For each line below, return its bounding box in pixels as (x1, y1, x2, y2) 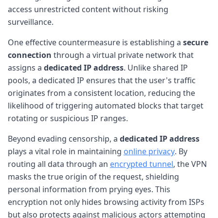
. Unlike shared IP (124, 62, 188, 73)
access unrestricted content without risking (8, 3, 168, 15)
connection (8, 49, 52, 60)
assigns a (8, 62, 44, 73)
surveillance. (8, 16, 54, 27)
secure (183, 36, 208, 48)
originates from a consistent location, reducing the (8, 87, 195, 98)
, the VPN (173, 158, 207, 169)
